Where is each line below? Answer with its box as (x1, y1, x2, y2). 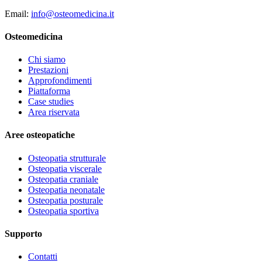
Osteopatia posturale (28, 195, 103, 205)
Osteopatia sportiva (28, 205, 99, 216)
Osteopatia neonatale (28, 184, 105, 195)
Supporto (5, 228, 42, 239)
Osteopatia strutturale (28, 153, 106, 163)
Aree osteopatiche (5, 130, 75, 140)
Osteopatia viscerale (28, 163, 102, 174)
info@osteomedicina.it (31, 8, 114, 19)
